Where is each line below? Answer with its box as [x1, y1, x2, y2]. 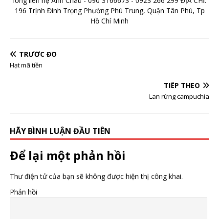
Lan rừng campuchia [149, 92, 209, 101]
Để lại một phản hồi [10, 147, 126, 164]
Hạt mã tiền [10, 61, 43, 70]
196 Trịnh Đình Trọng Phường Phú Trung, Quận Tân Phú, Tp [14, 6, 205, 16]
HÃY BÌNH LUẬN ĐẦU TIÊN [10, 126, 110, 137]
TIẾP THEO [164, 81, 200, 90]
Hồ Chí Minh [90, 16, 129, 26]
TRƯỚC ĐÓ [19, 49, 57, 59]
